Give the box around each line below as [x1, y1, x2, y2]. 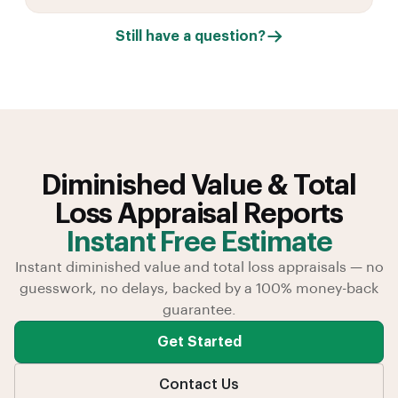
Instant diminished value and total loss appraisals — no [14, 259, 384, 275]
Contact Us [159, 377, 239, 392]
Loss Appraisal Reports [54, 199, 344, 228]
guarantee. [162, 302, 236, 317]
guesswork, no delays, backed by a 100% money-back [20, 281, 378, 296]
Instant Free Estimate [66, 227, 332, 257]
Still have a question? [115, 28, 266, 44]
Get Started [156, 334, 242, 349]
